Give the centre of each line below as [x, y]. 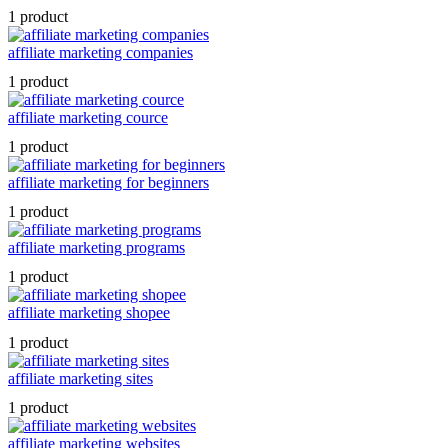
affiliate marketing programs [96, 248]
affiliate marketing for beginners [108, 182]
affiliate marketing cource [88, 117]
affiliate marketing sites [80, 378]
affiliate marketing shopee [89, 313]
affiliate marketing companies [100, 52]
